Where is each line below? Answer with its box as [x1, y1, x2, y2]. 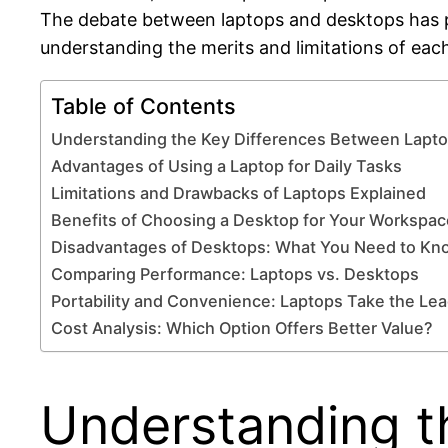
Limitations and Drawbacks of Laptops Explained [51, 182, 426, 203]
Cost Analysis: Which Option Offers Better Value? [51, 317, 433, 338]
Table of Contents [51, 92, 236, 119]
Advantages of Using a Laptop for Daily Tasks [51, 155, 402, 176]
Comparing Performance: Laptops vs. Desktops [51, 263, 419, 284]
